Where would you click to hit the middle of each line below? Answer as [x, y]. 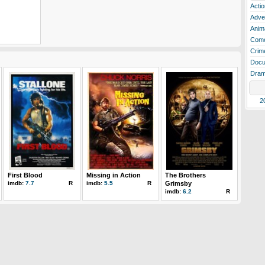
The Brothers [185, 175]
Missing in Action [114, 175]
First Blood [25, 175]
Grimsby [178, 183]
